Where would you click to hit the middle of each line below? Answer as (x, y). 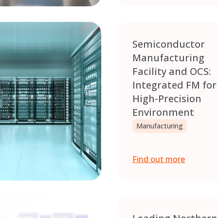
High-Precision (167, 99)
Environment (164, 112)
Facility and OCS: (172, 72)
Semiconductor (169, 44)
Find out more (159, 159)
